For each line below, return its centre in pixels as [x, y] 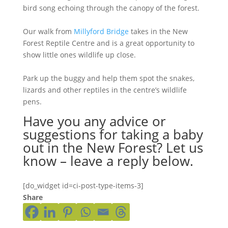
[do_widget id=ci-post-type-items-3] [83, 186]
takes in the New [158, 31]
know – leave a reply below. [108, 161]
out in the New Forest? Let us [113, 148]
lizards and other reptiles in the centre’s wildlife [105, 90]
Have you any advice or [94, 121]
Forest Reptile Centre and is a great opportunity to [108, 43]
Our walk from [48, 31]
